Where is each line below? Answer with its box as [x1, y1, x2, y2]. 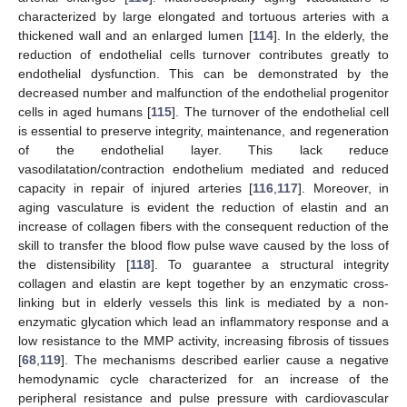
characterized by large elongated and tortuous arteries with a [18, 8, 389, 24]
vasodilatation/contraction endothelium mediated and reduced [18, 161, 389, 176]
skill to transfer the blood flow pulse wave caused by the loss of [18, 237, 389, 253]
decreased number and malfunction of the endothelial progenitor [18, 84, 389, 100]
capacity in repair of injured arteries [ [18, 180, 253, 195]
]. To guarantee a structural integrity [150, 256, 390, 272]
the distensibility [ [18, 256, 130, 272]
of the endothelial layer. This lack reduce [18, 142, 389, 157]
